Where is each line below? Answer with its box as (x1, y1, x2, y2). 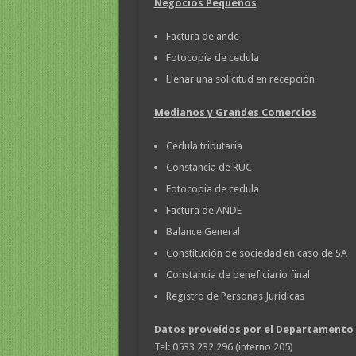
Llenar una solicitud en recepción (165, 73, 315, 86)
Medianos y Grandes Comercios (153, 106, 317, 119)
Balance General (165, 226, 240, 238)
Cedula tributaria (165, 140, 242, 153)
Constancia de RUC (165, 161, 252, 174)
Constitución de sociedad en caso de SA (165, 247, 347, 260)
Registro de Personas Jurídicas (165, 290, 304, 303)
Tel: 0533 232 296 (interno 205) (153, 341, 293, 354)
